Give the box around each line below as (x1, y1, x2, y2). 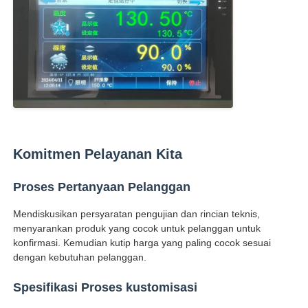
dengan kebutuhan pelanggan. (13, 252, 147, 263)
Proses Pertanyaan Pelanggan (13, 180, 191, 195)
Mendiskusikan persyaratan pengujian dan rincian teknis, (13, 208, 261, 220)
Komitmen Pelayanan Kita (13, 146, 183, 162)
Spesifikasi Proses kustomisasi (13, 280, 198, 295)
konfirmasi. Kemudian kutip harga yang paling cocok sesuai (13, 237, 272, 249)
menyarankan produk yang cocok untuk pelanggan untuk (13, 223, 261, 234)
